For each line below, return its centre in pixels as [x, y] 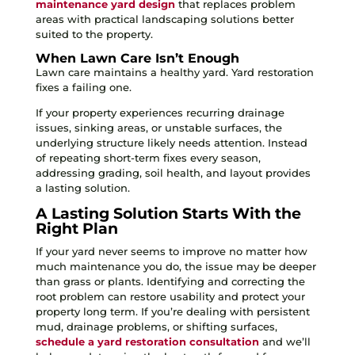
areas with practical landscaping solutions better [164, 19]
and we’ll [284, 341]
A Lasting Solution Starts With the [168, 213]
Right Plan [76, 228]
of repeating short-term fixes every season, [148, 157]
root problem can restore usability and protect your [170, 296]
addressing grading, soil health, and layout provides [173, 172]
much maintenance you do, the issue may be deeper [176, 266]
